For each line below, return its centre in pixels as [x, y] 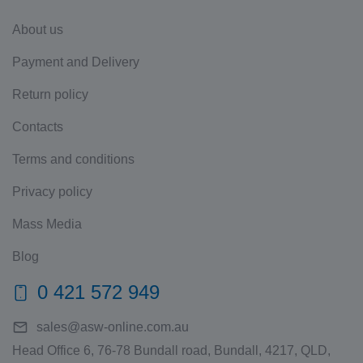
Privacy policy [52, 191]
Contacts [38, 126]
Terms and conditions [73, 159]
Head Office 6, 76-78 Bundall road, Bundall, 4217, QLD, [171, 350]
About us [38, 29]
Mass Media [47, 224]
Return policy [50, 94]
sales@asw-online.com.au [113, 327]
